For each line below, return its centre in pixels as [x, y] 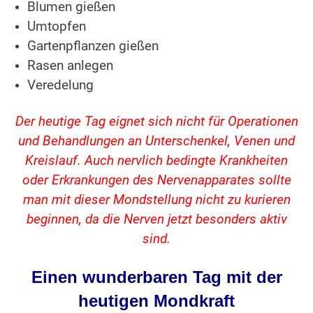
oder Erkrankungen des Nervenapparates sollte [156, 181]
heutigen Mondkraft [156, 301]
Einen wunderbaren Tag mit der [156, 277]
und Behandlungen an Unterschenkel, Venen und [156, 141]
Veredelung [61, 86]
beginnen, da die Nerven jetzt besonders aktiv [156, 220]
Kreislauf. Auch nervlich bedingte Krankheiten [156, 161]
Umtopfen [57, 27]
